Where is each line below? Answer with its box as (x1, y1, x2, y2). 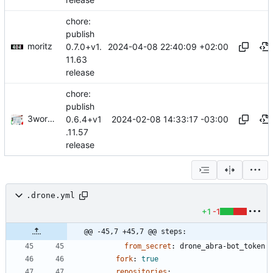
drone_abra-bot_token (180, 241, 265, 250)
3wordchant (27, 113, 48, 124)
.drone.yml (26, 191, 75, 200)
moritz (27, 41, 52, 52)
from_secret (124, 241, 171, 250)
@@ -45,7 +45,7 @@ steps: (84, 227, 186, 236)
